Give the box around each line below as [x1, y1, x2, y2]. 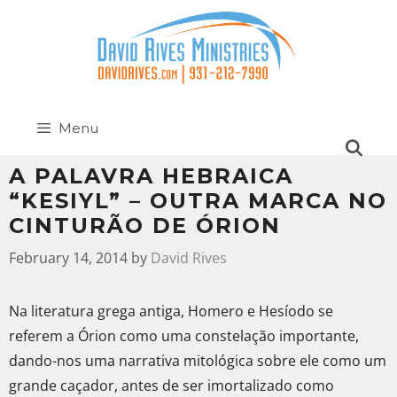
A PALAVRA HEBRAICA [9, 163, 293, 190]
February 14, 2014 [9, 248, 128, 269]
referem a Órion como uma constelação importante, [9, 326, 359, 346]
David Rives [151, 248, 227, 269]
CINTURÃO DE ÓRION [9, 213, 281, 239]
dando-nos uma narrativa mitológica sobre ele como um [9, 351, 386, 371]
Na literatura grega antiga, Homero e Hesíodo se [9, 301, 333, 322]
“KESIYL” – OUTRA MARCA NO [9, 188, 387, 214]
